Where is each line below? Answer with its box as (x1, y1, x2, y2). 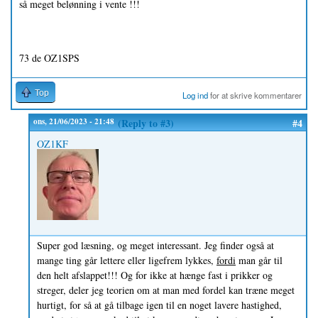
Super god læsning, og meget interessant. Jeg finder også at (37, 238, 274, 252)
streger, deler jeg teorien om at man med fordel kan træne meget (37, 283, 295, 297)
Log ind (182, 89, 209, 101)
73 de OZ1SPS (19, 50, 79, 65)
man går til (236, 253, 283, 267)
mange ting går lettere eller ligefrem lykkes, (37, 253, 216, 267)
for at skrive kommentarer (208, 89, 302, 101)
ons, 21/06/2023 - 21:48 (33, 114, 114, 127)
